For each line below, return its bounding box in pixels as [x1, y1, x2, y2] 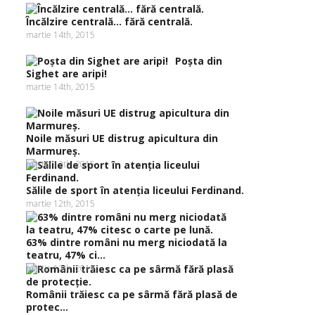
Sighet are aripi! [26, 67, 107, 80]
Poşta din [175, 54, 222, 67]
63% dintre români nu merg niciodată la [26, 236, 227, 249]
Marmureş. [26, 144, 80, 157]
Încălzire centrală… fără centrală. [26, 15, 193, 28]
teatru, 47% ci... [26, 248, 105, 262]
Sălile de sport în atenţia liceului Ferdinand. [26, 184, 244, 197]
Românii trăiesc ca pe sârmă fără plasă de [26, 288, 238, 301]
